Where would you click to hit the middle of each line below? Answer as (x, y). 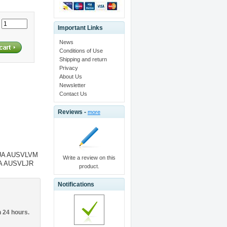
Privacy (68, 68)
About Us (70, 76)
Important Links (80, 28)
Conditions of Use (81, 50)
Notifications (76, 184)
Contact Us (73, 93)
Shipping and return (83, 59)
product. (89, 166)
